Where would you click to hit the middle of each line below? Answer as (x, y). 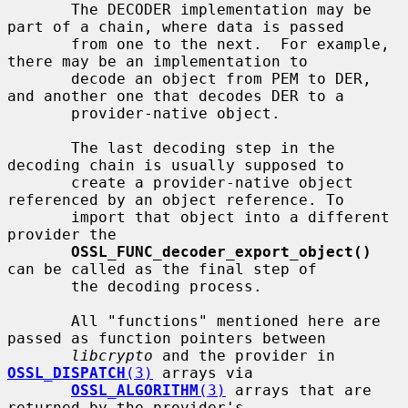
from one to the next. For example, (39, 44)
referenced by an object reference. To (176, 199)
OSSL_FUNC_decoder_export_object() (221, 251)
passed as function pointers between (167, 338)
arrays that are (299, 390)
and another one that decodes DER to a (176, 96)
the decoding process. (39, 286)
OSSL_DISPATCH (66, 372)
